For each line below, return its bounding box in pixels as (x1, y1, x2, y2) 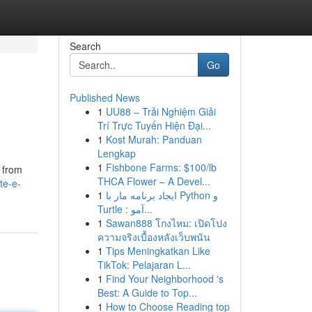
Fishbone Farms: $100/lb (105, 160, 217, 174)
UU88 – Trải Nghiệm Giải (105, 104, 216, 118)
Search (69, 39, 101, 53)
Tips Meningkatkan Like (105, 244, 210, 258)
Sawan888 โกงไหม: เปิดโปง (105, 216, 227, 230)
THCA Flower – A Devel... (97, 174, 210, 188)
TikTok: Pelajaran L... (97, 258, 191, 272)
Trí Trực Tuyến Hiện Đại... (97, 118, 211, 132)
